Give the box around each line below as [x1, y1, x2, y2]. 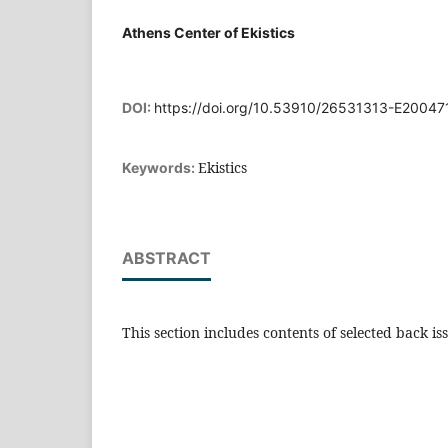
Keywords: [122, 158, 198, 176]
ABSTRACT [122, 247, 211, 268]
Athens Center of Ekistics [122, 23, 295, 41]
